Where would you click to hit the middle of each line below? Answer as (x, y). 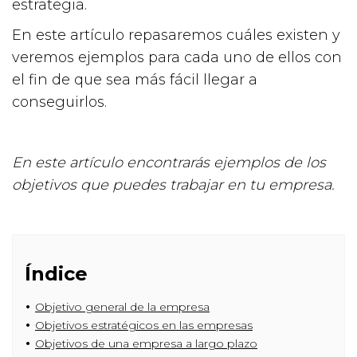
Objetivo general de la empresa (122, 306)
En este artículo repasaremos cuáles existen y (176, 35)
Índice (56, 273)
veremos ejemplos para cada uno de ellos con (177, 57)
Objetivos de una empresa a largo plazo (146, 343)
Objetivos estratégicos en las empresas (144, 325)
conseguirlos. (59, 102)
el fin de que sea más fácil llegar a (135, 79)
